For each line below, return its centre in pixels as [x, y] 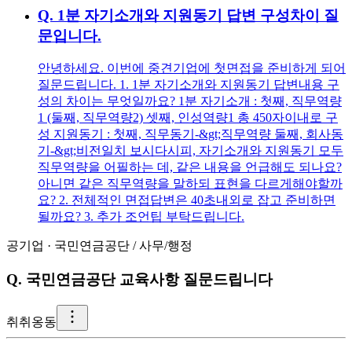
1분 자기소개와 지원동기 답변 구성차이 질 [198, 15]
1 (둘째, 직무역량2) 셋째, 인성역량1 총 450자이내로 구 [188, 118]
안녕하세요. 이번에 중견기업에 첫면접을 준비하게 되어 [192, 68]
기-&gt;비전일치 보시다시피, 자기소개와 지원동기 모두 [191, 151]
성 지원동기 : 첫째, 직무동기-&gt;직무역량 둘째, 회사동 [191, 134]
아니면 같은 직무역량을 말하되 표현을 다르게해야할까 [190, 184]
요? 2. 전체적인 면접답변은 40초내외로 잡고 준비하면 [187, 200]
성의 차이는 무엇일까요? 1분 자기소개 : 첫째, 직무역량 [190, 101]
